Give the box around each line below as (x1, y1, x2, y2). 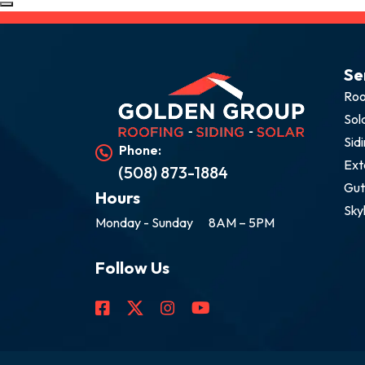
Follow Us (95, 257, 169, 278)
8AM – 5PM (208, 213, 275, 231)
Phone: (119, 141, 161, 158)
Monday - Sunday (95, 213, 193, 231)
